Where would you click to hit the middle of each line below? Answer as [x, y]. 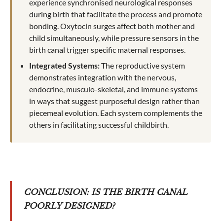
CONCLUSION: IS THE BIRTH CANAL [106, 192]
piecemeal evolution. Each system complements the [116, 112]
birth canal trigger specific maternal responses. [108, 49]
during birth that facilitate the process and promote [116, 14]
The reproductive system [143, 65]
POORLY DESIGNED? [69, 205]
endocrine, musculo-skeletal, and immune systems [114, 89]
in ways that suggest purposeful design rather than [115, 101]
